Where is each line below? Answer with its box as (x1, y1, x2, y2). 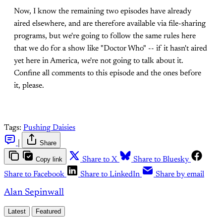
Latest (8, 208, 26, 216)
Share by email (156, 170, 204, 178)
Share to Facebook (4, 170, 64, 178)
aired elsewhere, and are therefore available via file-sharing (14, 20, 206, 28)
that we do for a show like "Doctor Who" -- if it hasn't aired (14, 45, 207, 53)
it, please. (14, 82, 44, 90)
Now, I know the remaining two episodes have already (14, 7, 191, 15)
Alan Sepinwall (4, 187, 64, 197)
